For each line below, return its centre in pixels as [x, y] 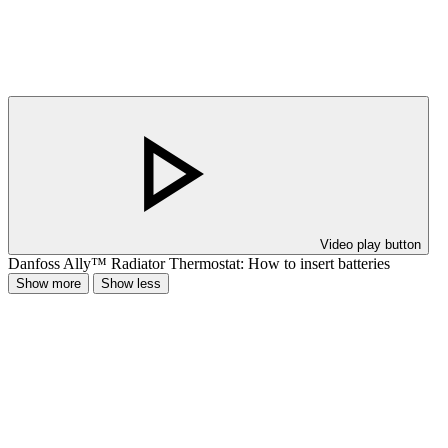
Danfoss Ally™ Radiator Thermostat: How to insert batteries [199, 264]
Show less [131, 284]
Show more [48, 284]
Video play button [370, 245]
